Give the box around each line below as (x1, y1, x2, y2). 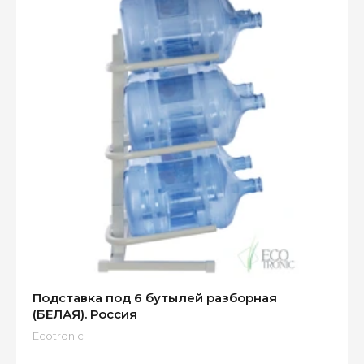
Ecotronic (32, 329, 84, 343)
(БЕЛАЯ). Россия (32, 306, 137, 323)
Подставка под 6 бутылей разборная (32, 290, 277, 306)
